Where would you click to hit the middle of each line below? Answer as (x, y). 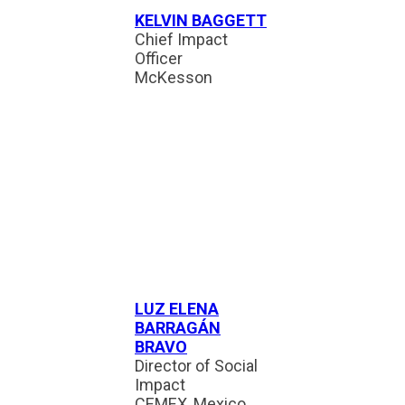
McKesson (174, 77)
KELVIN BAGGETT (201, 20)
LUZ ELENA (177, 309)
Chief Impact (181, 39)
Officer (159, 58)
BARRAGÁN (178, 328)
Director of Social (196, 366)
